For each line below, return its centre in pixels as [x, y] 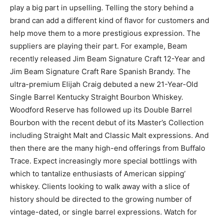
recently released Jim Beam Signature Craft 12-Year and [107, 59]
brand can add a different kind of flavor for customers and [110, 21]
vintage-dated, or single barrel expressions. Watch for [103, 212]
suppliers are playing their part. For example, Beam [98, 46]
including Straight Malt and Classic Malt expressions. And [109, 136]
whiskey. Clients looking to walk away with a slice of [100, 187]
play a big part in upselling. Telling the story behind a [102, 8]
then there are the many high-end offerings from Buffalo [108, 148]
